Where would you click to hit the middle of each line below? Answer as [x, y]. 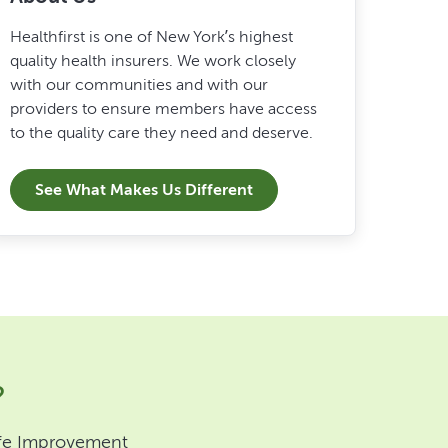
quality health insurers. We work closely [153, 60]
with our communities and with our [139, 84]
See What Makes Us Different [144, 189]
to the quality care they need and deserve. [162, 132]
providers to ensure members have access [164, 108]
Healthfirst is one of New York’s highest [152, 36]
